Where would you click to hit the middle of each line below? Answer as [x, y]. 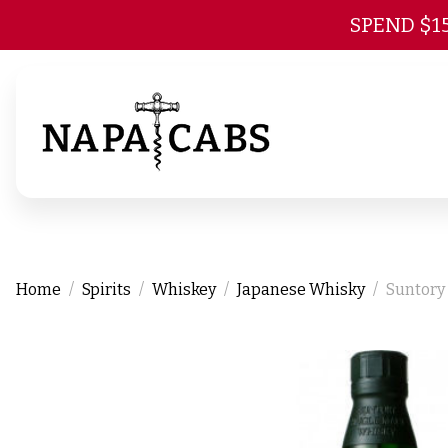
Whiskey [184, 289]
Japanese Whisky [301, 289]
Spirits [106, 289]
